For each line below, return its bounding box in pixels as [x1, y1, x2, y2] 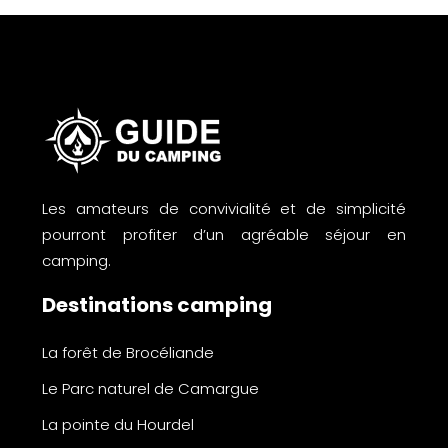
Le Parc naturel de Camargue [42, 377, 259, 399]
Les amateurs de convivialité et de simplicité [42, 197, 406, 219]
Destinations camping [42, 290, 272, 319]
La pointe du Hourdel [42, 413, 194, 435]
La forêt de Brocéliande [42, 341, 214, 363]
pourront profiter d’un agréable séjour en [42, 223, 406, 245]
